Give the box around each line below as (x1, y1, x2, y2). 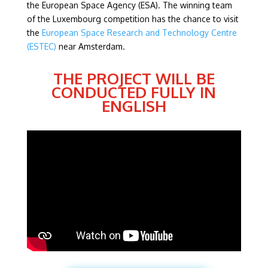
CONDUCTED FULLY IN (51, 82, 217, 102)
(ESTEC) (26, 41, 56, 51)
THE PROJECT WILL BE (53, 68, 215, 88)
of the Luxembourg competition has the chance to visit (26, 14, 239, 24)
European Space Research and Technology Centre (41, 28, 237, 38)
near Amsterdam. (56, 41, 125, 51)
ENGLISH (101, 96, 166, 115)
